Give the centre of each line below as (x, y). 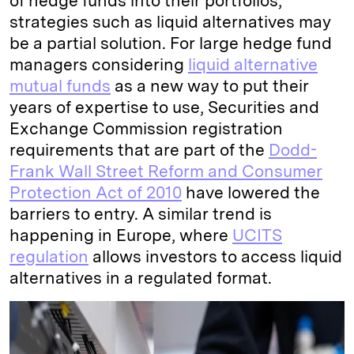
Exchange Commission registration (146, 128)
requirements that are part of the (139, 150)
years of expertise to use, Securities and (164, 107)
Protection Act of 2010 (96, 192)
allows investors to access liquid (215, 256)
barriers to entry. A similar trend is (141, 214)
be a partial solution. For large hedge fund (171, 43)
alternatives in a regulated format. (141, 278)
